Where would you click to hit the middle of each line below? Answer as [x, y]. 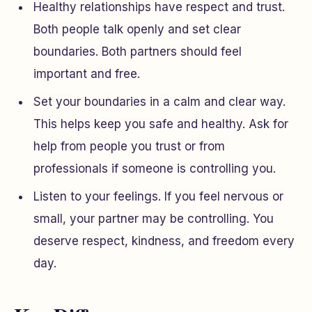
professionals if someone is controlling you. [155, 169]
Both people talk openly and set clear [137, 29]
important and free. [87, 74]
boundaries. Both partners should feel [138, 52]
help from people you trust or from [129, 146]
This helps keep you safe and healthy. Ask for [161, 124]
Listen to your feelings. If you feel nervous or [158, 196]
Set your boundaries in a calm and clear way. [159, 102]
